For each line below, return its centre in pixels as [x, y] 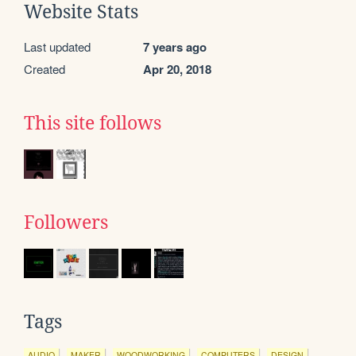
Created [44, 68]
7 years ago [175, 46]
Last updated [57, 46]
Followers [66, 222]
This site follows [93, 123]
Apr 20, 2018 [177, 69]
